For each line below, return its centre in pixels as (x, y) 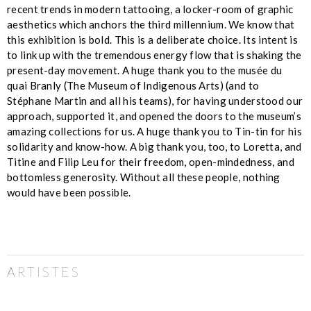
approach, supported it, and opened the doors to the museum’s (154, 116)
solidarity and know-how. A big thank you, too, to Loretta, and (154, 146)
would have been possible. (69, 192)
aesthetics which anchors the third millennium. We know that (151, 24)
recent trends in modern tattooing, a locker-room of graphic (150, 9)
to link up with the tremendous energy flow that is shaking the (154, 54)
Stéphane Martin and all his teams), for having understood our (155, 100)
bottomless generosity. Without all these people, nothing (144, 177)
